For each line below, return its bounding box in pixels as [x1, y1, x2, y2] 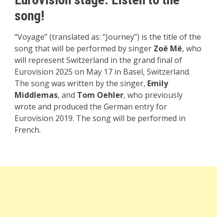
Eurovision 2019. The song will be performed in [15, 113, 186, 124]
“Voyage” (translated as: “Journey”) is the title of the [15, 31, 201, 43]
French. [15, 124, 41, 136]
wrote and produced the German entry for [15, 101, 167, 112]
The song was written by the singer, [15, 78, 147, 89]
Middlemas [15, 90, 58, 101]
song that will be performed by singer [15, 43, 154, 54]
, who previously [124, 90, 183, 101]
